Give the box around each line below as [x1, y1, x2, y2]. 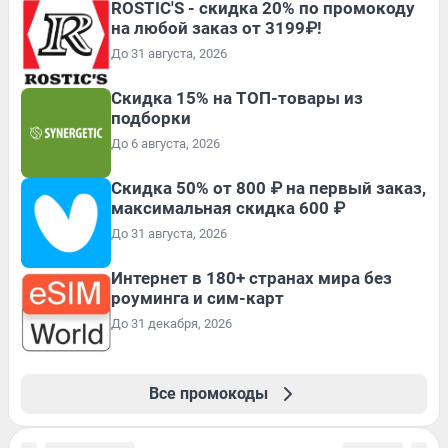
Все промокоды [148, 384, 268, 404]
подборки [111, 108, 191, 129]
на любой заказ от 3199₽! [111, 18, 322, 39]
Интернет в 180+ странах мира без [111, 268, 392, 289]
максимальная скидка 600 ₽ [111, 198, 345, 219]
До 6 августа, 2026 [111, 136, 220, 152]
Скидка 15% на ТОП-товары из [111, 88, 363, 109]
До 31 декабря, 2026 [111, 316, 232, 332]
